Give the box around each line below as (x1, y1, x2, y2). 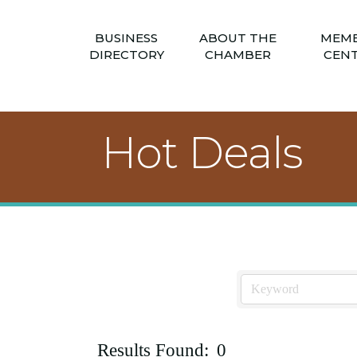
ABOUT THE (199, 29, 277, 45)
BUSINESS (95, 29, 158, 45)
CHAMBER (205, 46, 271, 62)
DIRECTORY (88, 46, 164, 62)
